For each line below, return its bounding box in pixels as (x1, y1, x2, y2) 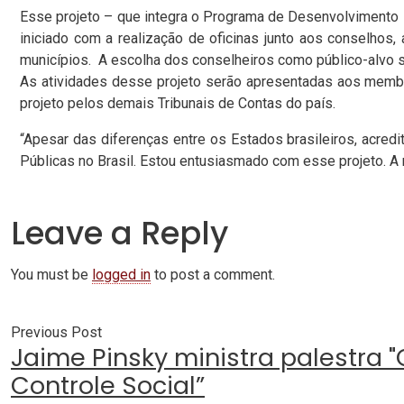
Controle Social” (11, 369, 205, 402)
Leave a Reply (11, 211, 228, 255)
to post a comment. (151, 266, 275, 283)
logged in (92, 266, 151, 283)
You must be (11, 266, 92, 283)
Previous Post (11, 324, 102, 341)
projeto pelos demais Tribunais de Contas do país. (20, 95, 335, 112)
